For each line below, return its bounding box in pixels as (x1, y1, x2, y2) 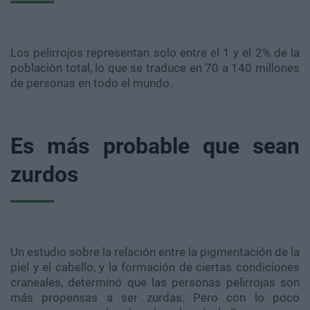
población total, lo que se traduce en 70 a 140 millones (10, 60, 300, 75)
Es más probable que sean (10, 132, 300, 159)
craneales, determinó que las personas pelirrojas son (10, 275, 300, 289)
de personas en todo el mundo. (10, 75, 172, 90)
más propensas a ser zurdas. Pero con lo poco (10, 290, 300, 304)
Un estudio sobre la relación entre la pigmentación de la (10, 244, 300, 259)
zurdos (10, 161, 78, 188)
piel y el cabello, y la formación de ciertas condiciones (10, 259, 300, 274)
